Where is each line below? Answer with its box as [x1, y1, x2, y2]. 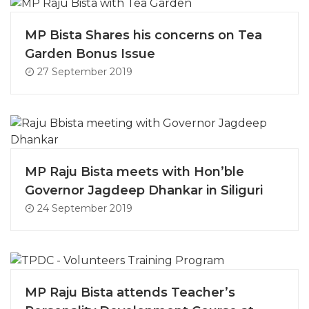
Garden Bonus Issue [25, 46, 155, 61]
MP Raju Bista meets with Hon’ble [25, 163, 244, 179]
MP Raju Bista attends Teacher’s [25, 284, 235, 300]
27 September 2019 [34, 65, 132, 78]
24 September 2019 [34, 201, 132, 215]
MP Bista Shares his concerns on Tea [25, 27, 262, 43]
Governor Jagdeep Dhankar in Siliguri [25, 182, 263, 198]
